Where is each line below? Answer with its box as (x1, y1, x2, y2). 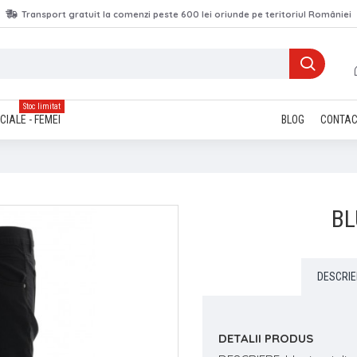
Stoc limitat (23, 102, 61, 111)
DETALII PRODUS (218, 331, 313, 346)
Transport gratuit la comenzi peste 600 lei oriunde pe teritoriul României (22, 8, 351, 20)
